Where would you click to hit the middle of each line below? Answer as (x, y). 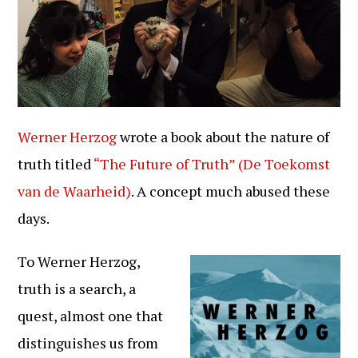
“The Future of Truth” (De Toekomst (212, 163)
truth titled (56, 163)
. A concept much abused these (231, 191)
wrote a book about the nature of (223, 136)
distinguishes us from (88, 342)
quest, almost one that (91, 315)
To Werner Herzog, (79, 261)
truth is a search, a (77, 288)
